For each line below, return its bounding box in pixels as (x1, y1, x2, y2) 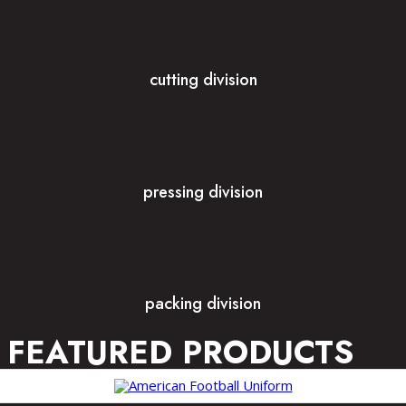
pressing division (143, 179, 263, 204)
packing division (145, 292, 261, 316)
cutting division (149, 67, 257, 92)
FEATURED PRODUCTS (7, 330, 353, 376)
